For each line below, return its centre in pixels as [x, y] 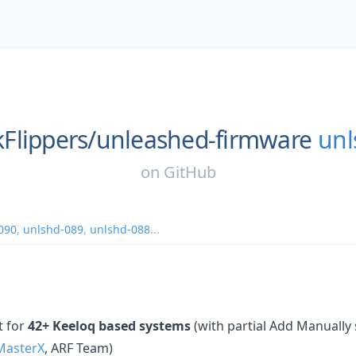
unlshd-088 [120, 229]
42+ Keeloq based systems [109, 325]
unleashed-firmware [204, 139]
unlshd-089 [53, 229]
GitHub [190, 172]
